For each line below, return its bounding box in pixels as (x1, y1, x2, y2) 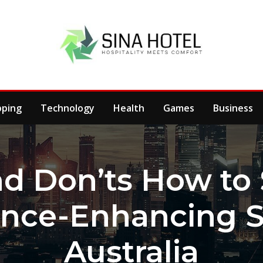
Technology (41, 101, 95, 114)
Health (113, 101, 144, 114)
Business (213, 101, 253, 114)
